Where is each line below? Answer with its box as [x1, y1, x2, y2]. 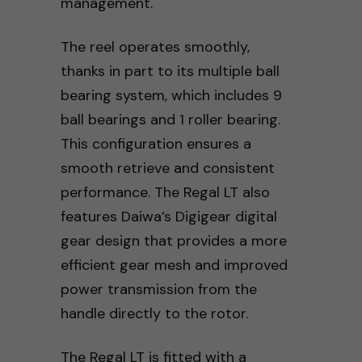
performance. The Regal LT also [60, 182, 270, 202]
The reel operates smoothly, [60, 36, 250, 57]
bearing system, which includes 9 [60, 85, 282, 105]
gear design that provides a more [60, 230, 287, 250]
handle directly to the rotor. [60, 303, 248, 323]
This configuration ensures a [60, 133, 251, 154]
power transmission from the [60, 279, 257, 299]
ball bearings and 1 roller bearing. [60, 109, 280, 129]
